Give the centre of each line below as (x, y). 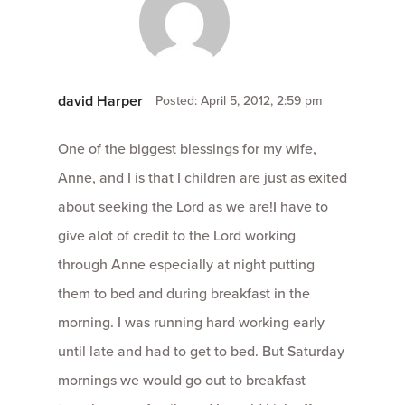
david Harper (100, 101)
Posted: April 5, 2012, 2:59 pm (239, 101)
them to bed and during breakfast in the (184, 293)
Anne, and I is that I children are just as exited (202, 178)
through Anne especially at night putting (186, 264)
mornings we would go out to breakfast (182, 380)
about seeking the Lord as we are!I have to (193, 207)
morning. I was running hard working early (191, 322)
